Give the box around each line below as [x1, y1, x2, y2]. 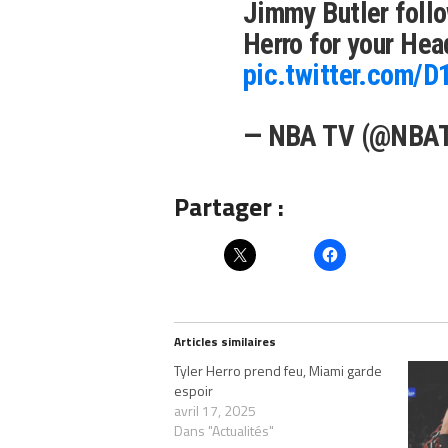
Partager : [174, 186, 284, 226]
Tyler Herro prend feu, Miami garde [174, 359, 382, 381]
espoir [174, 379, 213, 401]
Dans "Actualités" [174, 419, 274, 441]
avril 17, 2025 [174, 399, 256, 421]
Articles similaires [174, 331, 276, 351]
